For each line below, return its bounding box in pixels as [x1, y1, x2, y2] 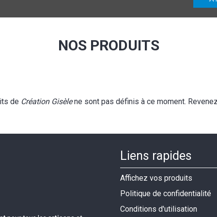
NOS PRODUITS [58, 37, 159, 54]
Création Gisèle [21, 97, 72, 106]
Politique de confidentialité [120, 189, 211, 198]
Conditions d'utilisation [120, 204, 197, 214]
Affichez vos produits [120, 173, 192, 183]
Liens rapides [120, 149, 192, 163]
